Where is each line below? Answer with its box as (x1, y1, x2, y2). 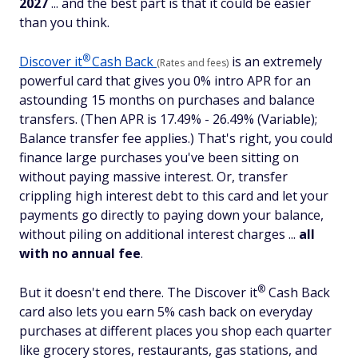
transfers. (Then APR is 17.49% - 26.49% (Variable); (19, 110, 317, 128)
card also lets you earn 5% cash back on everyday (19, 303, 312, 320)
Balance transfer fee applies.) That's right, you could (19, 129, 332, 147)
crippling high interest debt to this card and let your (19, 187, 328, 205)
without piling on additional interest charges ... (19, 225, 299, 243)
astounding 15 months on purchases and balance (19, 91, 315, 109)
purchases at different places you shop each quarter (19, 322, 332, 340)
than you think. (19, 14, 116, 31)
